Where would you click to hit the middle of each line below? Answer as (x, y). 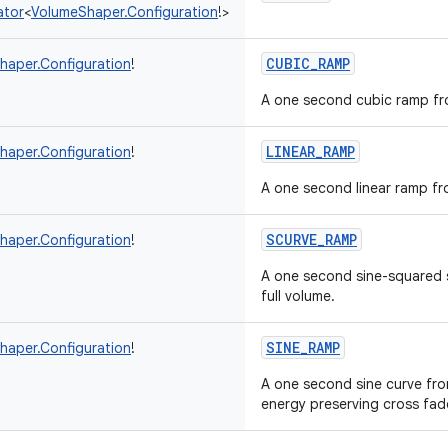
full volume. (298, 296)
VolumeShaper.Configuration (124, 12)
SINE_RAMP (303, 347)
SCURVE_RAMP (311, 239)
